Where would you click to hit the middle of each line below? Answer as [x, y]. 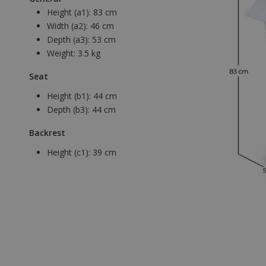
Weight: [62, 53]
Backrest [47, 133]
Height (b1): [70, 96]
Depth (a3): [69, 40]
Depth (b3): [69, 110]
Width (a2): [69, 26]
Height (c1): [70, 153]
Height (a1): [70, 12]
